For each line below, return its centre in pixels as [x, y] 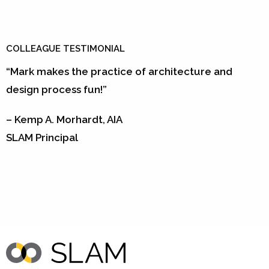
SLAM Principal [42, 137]
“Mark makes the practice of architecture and [119, 71]
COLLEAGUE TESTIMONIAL [65, 48]
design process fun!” [56, 89]
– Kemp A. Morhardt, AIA [64, 119]
